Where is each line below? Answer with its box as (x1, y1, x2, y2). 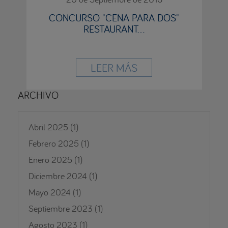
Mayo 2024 (28, 186, 71, 198)
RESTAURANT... (83, 22, 145, 35)
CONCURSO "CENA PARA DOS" (49, 11, 179, 24)
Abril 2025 (28, 121, 68, 133)
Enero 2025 (28, 153, 72, 165)
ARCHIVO (18, 88, 59, 101)
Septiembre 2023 (28, 202, 93, 214)
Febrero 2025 (28, 137, 79, 149)
